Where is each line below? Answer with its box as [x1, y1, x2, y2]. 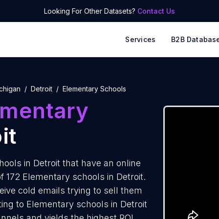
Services [125, 35, 156, 44]
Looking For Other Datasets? [44, 7, 137, 15]
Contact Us [137, 7, 175, 15]
